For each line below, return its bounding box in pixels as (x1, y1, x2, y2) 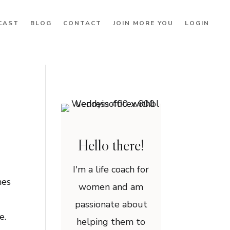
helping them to (76, 216, 146, 228)
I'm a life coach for (73, 163, 149, 176)
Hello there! (78, 136, 145, 155)
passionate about (74, 198, 147, 211)
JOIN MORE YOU (112, 19, 174, 27)
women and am (79, 181, 144, 194)
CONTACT (63, 19, 102, 27)
